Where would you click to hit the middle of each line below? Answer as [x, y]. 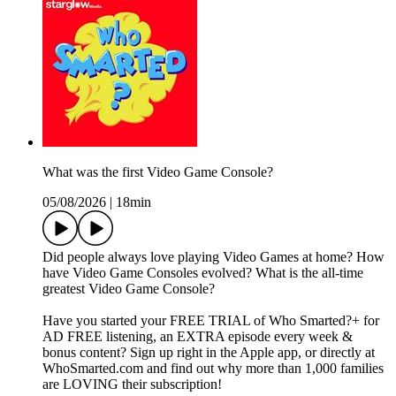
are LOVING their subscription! [132, 385]
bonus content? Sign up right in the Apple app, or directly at [209, 353]
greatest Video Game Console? [129, 289]
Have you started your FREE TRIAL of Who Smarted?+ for [211, 321]
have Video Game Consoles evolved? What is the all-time [203, 273]
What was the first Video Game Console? [158, 172]
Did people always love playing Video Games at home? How [213, 257]
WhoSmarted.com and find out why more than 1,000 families [213, 369]
